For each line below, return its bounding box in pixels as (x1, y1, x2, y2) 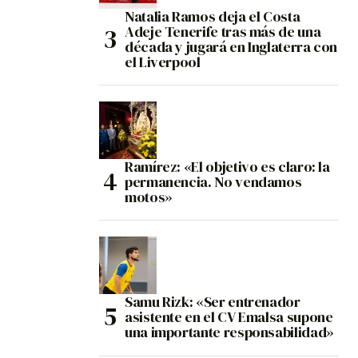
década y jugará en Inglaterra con (125, 37, 338, 58)
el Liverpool (125, 52, 201, 73)
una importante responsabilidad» (125, 322, 334, 343)
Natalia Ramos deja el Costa (125, 6, 300, 27)
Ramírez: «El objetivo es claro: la (125, 157, 330, 177)
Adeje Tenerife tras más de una (125, 22, 321, 42)
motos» (125, 187, 173, 208)
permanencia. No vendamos (125, 172, 302, 193)
